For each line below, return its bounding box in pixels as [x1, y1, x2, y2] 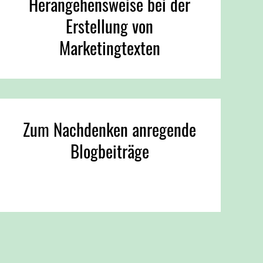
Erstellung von [66, 14, 154, 39]
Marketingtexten [59, 35, 160, 60]
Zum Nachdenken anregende [23, 117, 197, 142]
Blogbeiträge [70, 139, 149, 164]
